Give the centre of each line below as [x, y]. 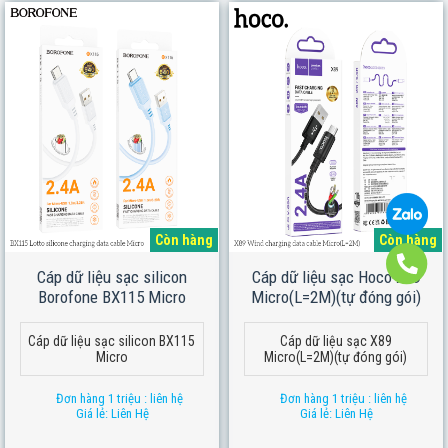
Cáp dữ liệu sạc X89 [335, 341]
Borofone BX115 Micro [112, 297]
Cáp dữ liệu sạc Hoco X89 [336, 277]
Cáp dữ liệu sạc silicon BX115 [112, 341]
